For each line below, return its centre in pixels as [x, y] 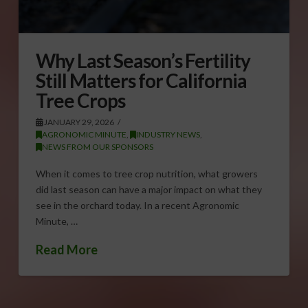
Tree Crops [80, 101]
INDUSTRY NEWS [168, 135]
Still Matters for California [141, 81]
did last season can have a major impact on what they [148, 189]
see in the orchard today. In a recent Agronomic [137, 205]
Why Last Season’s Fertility [143, 61]
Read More [66, 249]
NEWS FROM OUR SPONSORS [97, 147]
